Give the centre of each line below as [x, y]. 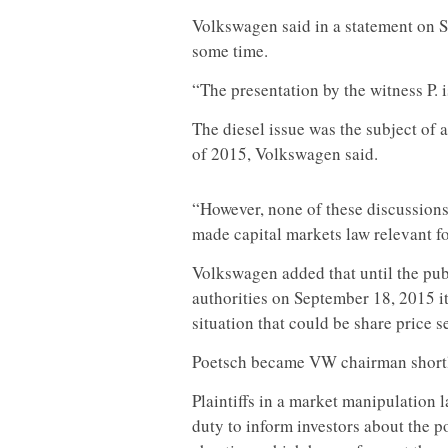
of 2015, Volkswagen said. [285, 153]
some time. [230, 50]
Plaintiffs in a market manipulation [314, 400]
